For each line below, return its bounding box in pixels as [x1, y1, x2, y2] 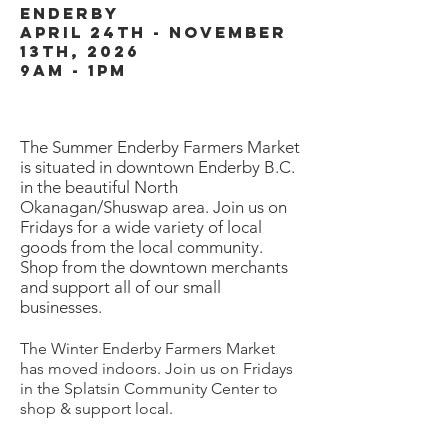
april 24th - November [20, 22, 287, 42]
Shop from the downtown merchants [20, 257, 288, 277]
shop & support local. [20, 399, 177, 418]
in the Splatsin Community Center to [20, 379, 278, 398]
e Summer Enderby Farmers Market [39, 137, 300, 157]
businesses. [20, 297, 102, 317]
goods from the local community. [20, 237, 263, 257]
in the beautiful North [20, 177, 178, 197]
